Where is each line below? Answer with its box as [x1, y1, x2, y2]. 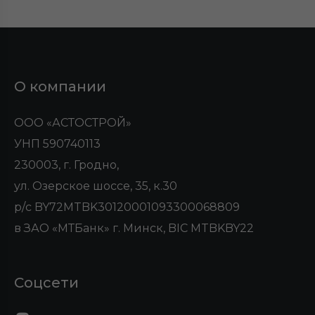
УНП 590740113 [14, 137, 101, 151]
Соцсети [14, 274, 79, 292]
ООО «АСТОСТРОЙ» [14, 116, 132, 130]
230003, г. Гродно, [14, 158, 120, 172]
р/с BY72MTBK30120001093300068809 [14, 200, 240, 214]
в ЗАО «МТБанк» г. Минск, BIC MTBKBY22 [14, 221, 255, 236]
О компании [14, 78, 107, 96]
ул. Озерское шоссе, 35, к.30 [14, 179, 178, 193]
